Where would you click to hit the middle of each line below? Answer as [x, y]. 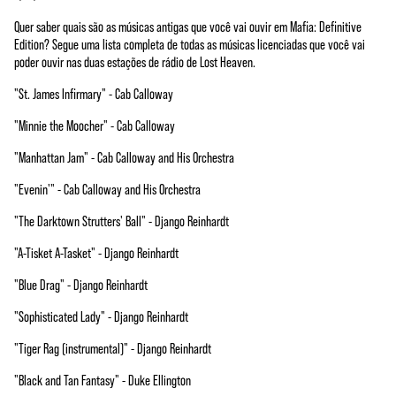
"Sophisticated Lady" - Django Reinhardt [101, 316]
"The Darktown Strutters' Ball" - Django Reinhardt [122, 221]
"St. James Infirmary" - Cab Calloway [94, 93]
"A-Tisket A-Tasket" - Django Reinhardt [96, 252]
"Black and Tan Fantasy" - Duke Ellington [103, 380]
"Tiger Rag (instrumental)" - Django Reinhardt [113, 348]
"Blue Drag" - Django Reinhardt [81, 284]
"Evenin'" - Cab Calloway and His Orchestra [107, 189]
